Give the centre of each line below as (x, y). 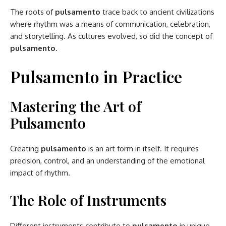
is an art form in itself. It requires (144, 148)
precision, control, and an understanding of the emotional (107, 160)
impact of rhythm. (40, 173)
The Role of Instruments (88, 200)
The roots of (33, 12)
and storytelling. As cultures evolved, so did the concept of (111, 36)
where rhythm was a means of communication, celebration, (110, 24)
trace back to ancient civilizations (158, 12)
